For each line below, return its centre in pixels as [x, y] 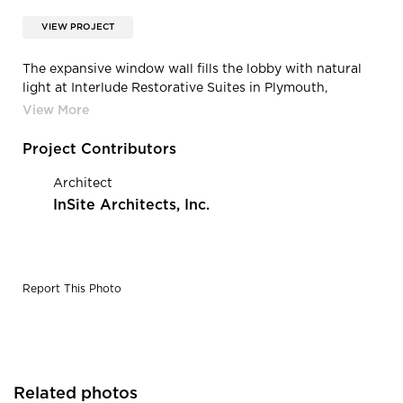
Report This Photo [72, 288]
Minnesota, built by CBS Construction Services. [169, 107]
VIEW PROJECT [78, 27]
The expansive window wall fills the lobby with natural [192, 69]
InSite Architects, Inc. [131, 205]
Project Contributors [99, 149]
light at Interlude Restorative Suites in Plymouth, [175, 88]
